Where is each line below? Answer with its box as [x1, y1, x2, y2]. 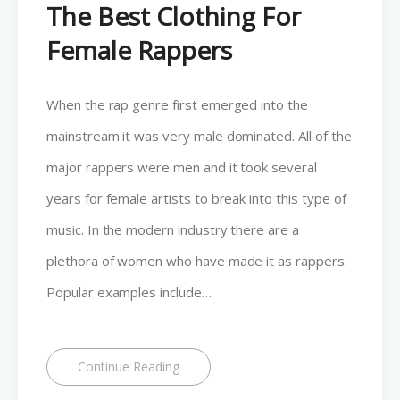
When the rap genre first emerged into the [46, 95, 308, 113]
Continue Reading [78, 357, 179, 375]
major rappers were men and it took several [46, 157, 317, 176]
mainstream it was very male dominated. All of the [46, 126, 352, 145]
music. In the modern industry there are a [46, 220, 299, 238]
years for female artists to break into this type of [46, 188, 346, 207]
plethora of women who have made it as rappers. [46, 251, 347, 270]
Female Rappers [46, 32, 232, 67]
